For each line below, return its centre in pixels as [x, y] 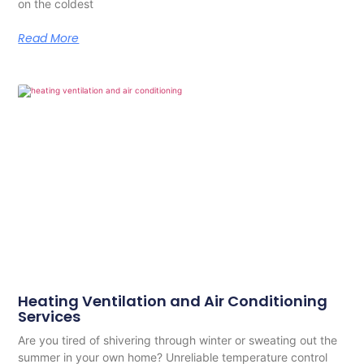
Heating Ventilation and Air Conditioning [173, 301]
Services [50, 317]
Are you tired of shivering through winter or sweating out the [178, 340]
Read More [49, 38]
